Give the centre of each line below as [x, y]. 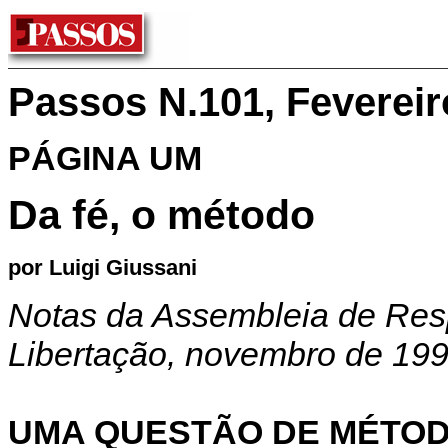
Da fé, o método [161, 215]
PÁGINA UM [105, 158]
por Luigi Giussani [102, 267]
